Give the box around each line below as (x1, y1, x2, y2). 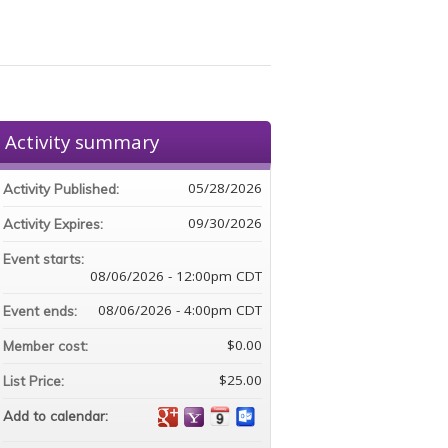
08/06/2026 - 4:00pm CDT (98, 301, 262, 319)
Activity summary (4, 129, 159, 154)
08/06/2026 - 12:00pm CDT (90, 267, 262, 285)
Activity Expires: (2, 215, 107, 232)
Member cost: (2, 337, 88, 354)
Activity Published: (2, 180, 123, 197)
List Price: (2, 372, 64, 389)
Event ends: (2, 302, 81, 319)
